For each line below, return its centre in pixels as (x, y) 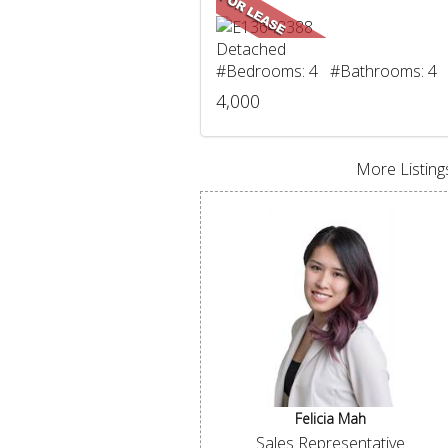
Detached (250, 49)
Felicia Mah (331, 419)
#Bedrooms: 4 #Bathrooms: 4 (326, 71)
